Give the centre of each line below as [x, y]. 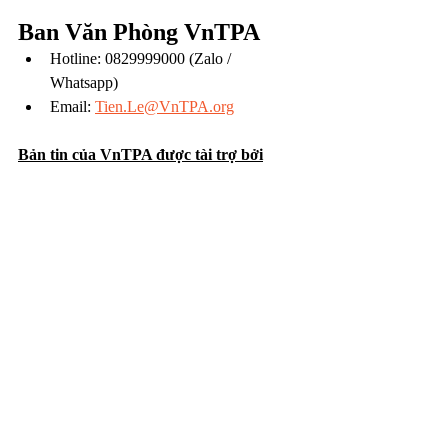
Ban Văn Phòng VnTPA [139, 31]
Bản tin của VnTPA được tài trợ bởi [140, 154]
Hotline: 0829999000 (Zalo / [142, 58]
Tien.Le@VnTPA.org [164, 106]
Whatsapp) [84, 82]
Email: [72, 106]
